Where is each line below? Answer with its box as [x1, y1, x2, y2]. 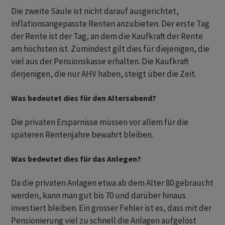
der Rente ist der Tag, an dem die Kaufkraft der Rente [11, 31, 203, 42]
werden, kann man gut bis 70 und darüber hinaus [11, 190, 186, 201]
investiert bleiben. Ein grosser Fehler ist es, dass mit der [11, 202, 211, 214]
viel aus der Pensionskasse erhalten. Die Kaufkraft [11, 56, 189, 67]
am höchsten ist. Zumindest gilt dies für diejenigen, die [11, 43, 209, 55]
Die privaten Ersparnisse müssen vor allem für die [11, 117, 188, 128]
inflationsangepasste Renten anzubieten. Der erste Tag [11, 18, 209, 30]
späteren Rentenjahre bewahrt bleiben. [11, 129, 155, 141]
